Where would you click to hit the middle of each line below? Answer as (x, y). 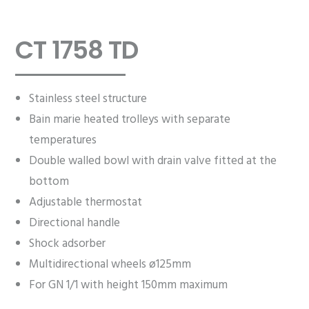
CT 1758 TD (77, 50)
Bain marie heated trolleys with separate (130, 120)
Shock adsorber (68, 244)
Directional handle (75, 223)
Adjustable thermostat (86, 202)
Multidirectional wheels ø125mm (110, 265)
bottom (49, 182)
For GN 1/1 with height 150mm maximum (129, 285)
